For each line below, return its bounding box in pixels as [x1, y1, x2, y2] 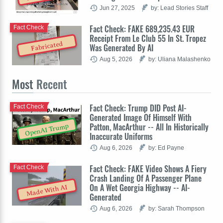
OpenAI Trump [24, 122, 70, 138]
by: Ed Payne [148, 144, 184, 151]
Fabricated [30, 39, 64, 53]
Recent [33, 75, 67, 93]
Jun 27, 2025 [100, 4, 135, 11]
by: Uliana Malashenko [148, 55, 211, 62]
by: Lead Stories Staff [151, 4, 208, 11]
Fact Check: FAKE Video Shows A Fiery [90, 162, 207, 175]
